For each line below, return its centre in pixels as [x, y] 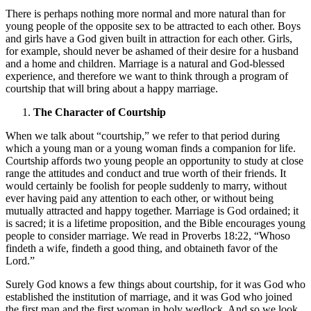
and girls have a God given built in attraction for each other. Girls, [149, 38]
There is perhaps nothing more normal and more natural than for [145, 13]
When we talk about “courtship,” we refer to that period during [143, 135]
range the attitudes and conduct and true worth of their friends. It [146, 173]
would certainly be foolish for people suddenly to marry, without [146, 185]
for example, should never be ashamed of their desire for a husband [152, 51]
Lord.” [20, 260]
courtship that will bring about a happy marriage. [112, 88]
